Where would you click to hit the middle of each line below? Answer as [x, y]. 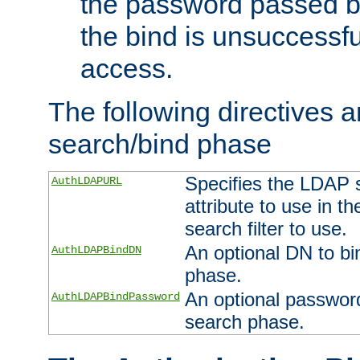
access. [127, 68]
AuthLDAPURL [86, 180]
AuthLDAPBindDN [96, 250]
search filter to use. [266, 228]
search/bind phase [160, 143]
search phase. [244, 321]
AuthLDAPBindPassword [115, 296]
